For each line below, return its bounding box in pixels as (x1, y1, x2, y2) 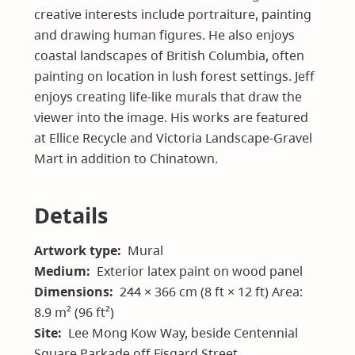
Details (34, 200, 109, 231)
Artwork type (34, 241, 118, 259)
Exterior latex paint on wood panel (97, 261, 303, 280)
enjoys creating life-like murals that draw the (34, 88, 303, 106)
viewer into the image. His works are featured (34, 109, 309, 127)
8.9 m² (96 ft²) (34, 303, 115, 321)
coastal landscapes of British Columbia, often (34, 47, 305, 65)
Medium (34, 261, 87, 280)
